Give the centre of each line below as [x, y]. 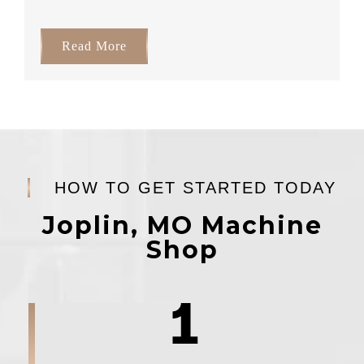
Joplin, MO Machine [182, 226]
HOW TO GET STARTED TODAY [195, 188]
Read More [94, 46]
